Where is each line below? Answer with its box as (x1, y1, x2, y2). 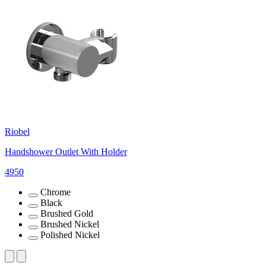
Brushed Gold (40, 208, 93, 218)
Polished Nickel (40, 229, 100, 240)
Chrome (40, 186, 71, 197)
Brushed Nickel (40, 218, 99, 229)
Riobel (5, 126, 30, 137)
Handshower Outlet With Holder (5, 146, 127, 157)
